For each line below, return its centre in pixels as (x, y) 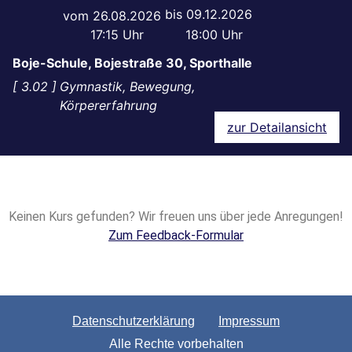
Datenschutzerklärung (134, 321)
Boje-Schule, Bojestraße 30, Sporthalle (132, 63)
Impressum (249, 321)
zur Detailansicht (277, 127)
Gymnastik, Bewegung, (127, 86)
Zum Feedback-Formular (176, 235)
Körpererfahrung (108, 105)
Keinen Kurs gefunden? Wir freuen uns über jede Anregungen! (176, 216)
